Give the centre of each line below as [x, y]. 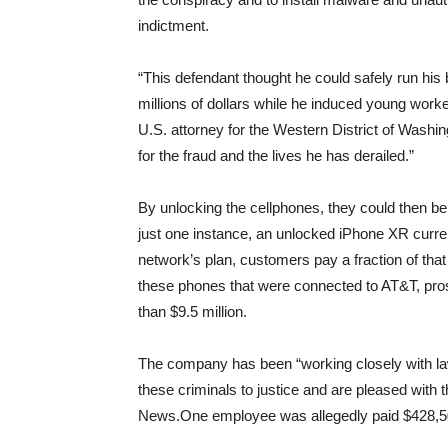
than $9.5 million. [192, 312]
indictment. [173, 26]
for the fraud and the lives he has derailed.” [276, 156]
